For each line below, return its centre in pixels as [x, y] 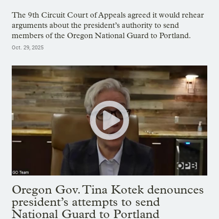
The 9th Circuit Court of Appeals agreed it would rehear [108, 15]
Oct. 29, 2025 [28, 47]
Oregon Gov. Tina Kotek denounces [108, 189]
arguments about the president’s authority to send [95, 25]
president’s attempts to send [86, 201]
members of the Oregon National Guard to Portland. [101, 35]
